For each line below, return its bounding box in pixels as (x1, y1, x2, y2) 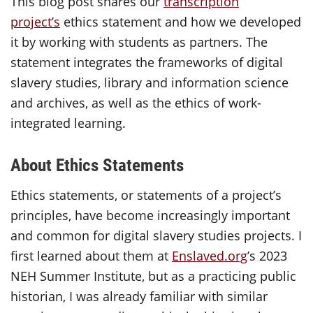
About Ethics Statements (10, 153, 188, 176)
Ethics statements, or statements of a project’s (10, 187, 282, 203)
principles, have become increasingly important (10, 207, 290, 224)
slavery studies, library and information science (10, 74, 289, 91)
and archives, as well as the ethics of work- (10, 94, 261, 111)
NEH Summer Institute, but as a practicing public (10, 268, 296, 284)
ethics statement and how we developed (60, 13, 301, 30)
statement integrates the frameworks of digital (10, 54, 283, 71)
